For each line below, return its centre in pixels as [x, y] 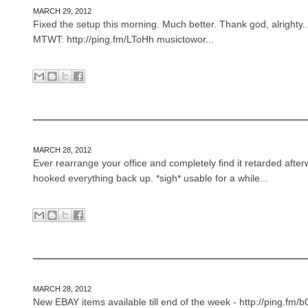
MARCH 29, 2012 [62, 11]
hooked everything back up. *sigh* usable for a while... [150, 178]
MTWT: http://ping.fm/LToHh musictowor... [123, 39]
